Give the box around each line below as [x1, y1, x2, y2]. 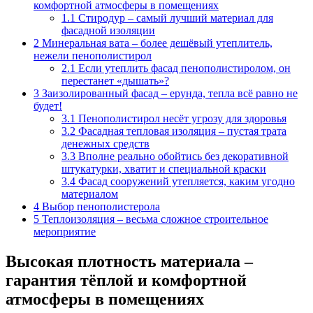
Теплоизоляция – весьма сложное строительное [39, 212, 268, 225]
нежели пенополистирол [34, 49, 152, 61]
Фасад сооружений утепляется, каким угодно [75, 175, 295, 187]
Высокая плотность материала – [6, 252, 253, 270]
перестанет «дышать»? [61, 74, 169, 87]
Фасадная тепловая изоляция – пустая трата [75, 124, 286, 137]
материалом [61, 187, 118, 200]
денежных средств [61, 137, 150, 150]
